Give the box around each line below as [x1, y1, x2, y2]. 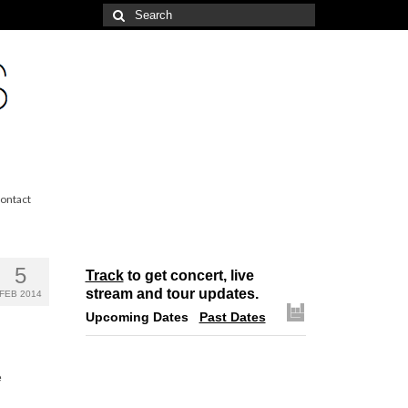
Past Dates [199, 310, 266, 324]
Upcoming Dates [85, 310, 189, 324]
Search [102, 5, 145, 19]
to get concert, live [123, 268, 254, 283]
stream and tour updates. [85, 286, 259, 301]
